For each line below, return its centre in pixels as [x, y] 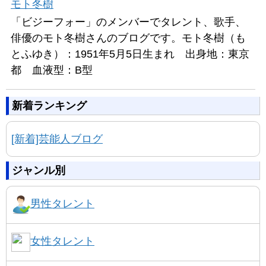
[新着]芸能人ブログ [57, 139]
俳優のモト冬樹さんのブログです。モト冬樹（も [128, 38]
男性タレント [62, 203]
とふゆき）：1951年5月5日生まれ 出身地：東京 [130, 54]
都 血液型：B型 [52, 70]
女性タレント [62, 241]
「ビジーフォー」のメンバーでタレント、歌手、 [128, 22]
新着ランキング [49, 105]
